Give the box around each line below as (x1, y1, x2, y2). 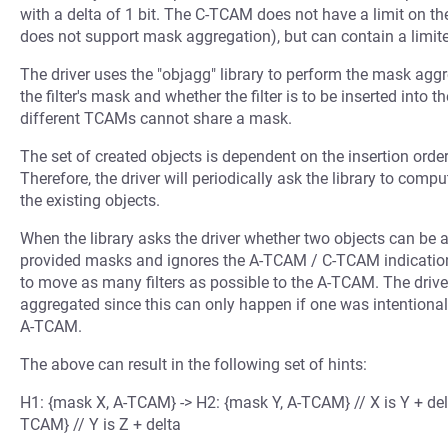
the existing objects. (20, 191, 160, 210)
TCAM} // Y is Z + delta (20, 415, 181, 434)
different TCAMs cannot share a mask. (20, 109, 292, 128)
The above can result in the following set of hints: (20, 355, 367, 374)
